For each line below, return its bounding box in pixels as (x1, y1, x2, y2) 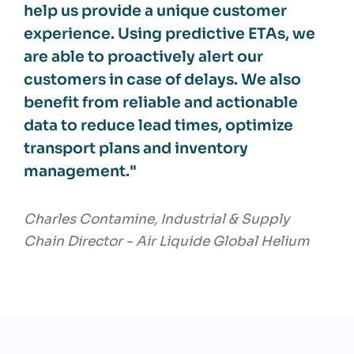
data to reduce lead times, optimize (24, 115, 293, 134)
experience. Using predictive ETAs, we (24, 24, 315, 43)
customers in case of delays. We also (24, 70, 301, 88)
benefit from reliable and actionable (24, 92, 298, 111)
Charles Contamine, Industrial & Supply (24, 210, 289, 228)
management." (24, 161, 137, 180)
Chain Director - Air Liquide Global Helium (24, 232, 309, 250)
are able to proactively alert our (24, 47, 263, 66)
